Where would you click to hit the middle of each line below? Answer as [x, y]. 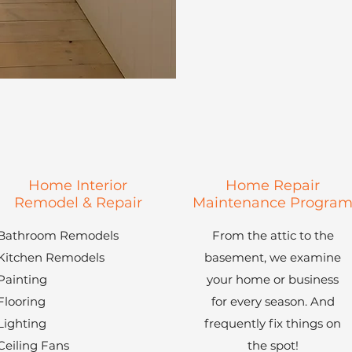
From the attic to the [273, 235]
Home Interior [78, 185]
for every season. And [273, 301]
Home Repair [273, 185]
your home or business [273, 279]
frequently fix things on [273, 323]
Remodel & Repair [78, 203]
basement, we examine [273, 257]
